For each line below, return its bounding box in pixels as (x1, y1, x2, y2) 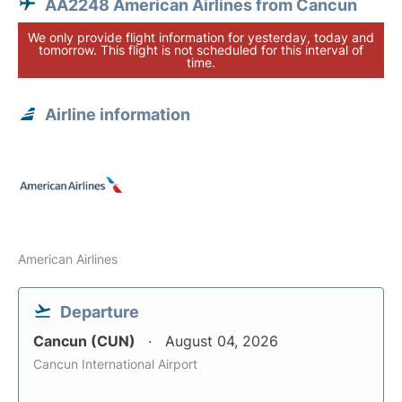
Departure (60, 302, 139, 321)
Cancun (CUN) (33, 332, 139, 350)
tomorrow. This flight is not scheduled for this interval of (39, 42, 363, 57)
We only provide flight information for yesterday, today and (28, 30, 374, 45)
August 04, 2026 (165, 332, 278, 350)
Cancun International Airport (33, 356, 197, 371)
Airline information (45, 105, 190, 124)
